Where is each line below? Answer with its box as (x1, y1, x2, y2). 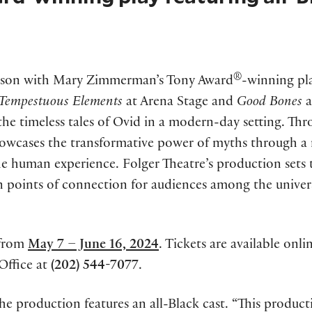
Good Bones (237, 96, 302, 111)
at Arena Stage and (126, 96, 237, 111)
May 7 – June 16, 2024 (28, 239, 159, 253)
